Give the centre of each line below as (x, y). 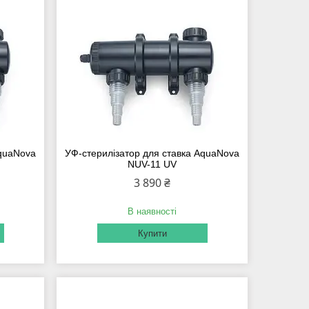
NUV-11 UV (152, 165)
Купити (152, 234)
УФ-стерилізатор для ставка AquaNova (152, 153)
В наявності (152, 212)
